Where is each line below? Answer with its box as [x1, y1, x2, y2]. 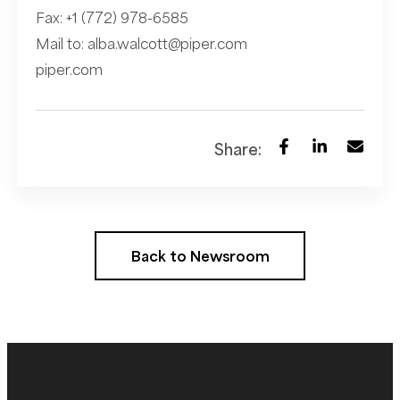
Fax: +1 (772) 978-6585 [35, 9, 188, 28]
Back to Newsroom [130, 246, 270, 266]
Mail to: [35, 35, 87, 54]
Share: [214, 139, 262, 160]
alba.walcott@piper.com [87, 35, 247, 54]
